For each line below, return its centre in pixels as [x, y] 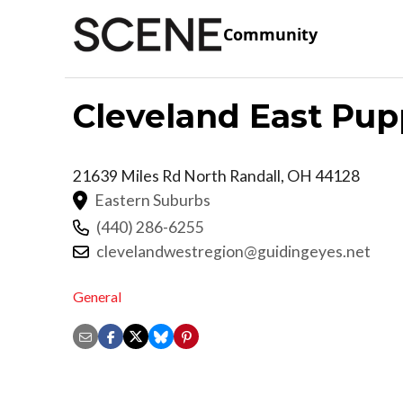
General [97, 297]
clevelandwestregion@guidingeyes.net [233, 251]
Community [270, 35]
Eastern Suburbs [152, 200]
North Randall [232, 175]
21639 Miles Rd [128, 175]
